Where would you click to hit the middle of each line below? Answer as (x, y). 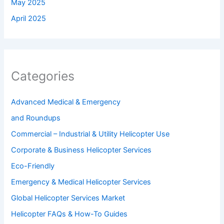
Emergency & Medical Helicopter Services (81, 182)
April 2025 (29, 18)
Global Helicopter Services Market (68, 198)
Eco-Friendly (33, 166)
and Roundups (36, 118)
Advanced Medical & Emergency (66, 102)
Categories (43, 76)
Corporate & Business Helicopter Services (81, 150)
